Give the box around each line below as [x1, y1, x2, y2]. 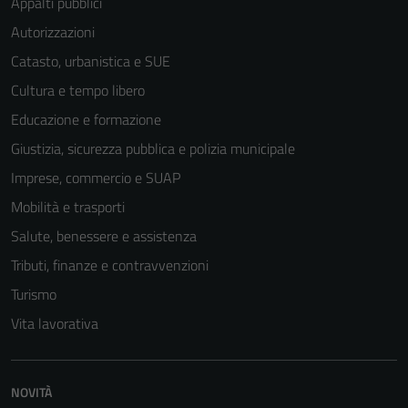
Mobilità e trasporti [11, 196, 125, 218]
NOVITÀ [11, 382, 52, 402]
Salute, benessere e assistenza [11, 225, 197, 247]
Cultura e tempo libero [11, 79, 145, 101]
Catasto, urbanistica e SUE [11, 50, 170, 72]
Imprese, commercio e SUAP [11, 167, 180, 189]
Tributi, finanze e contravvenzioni [11, 254, 209, 276]
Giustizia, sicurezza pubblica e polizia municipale [11, 138, 295, 159]
